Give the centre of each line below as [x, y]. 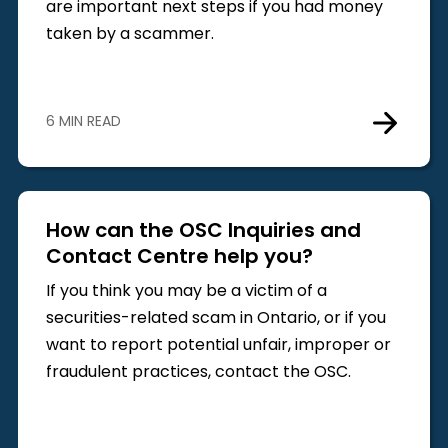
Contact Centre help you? [179, 257]
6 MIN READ [83, 123]
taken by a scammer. [129, 35]
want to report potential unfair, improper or [218, 345]
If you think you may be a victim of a [186, 291]
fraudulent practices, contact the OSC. [198, 372]
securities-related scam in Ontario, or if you [215, 318]
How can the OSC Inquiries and [203, 231]
